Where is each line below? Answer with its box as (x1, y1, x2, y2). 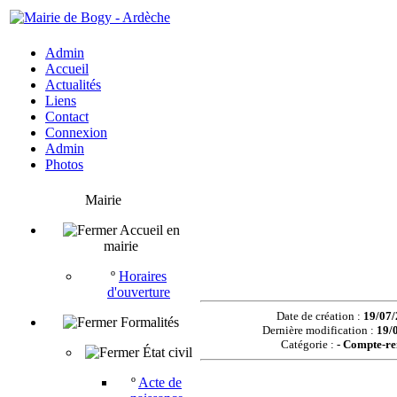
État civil (143, 345, 192, 360)
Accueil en (119, 222, 180, 237)
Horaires (119, 269, 167, 284)
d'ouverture (107, 284, 170, 300)
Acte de (138, 375, 182, 390)
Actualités (45, 77, 101, 92)
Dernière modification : (262, 323, 378, 337)
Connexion (45, 125, 107, 140)
